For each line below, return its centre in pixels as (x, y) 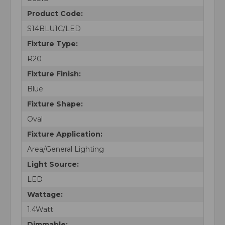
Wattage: (45, 194)
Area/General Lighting (65, 149)
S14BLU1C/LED (54, 28)
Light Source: (53, 164)
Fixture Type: (52, 43)
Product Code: (55, 13)
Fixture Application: (65, 134)
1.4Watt (40, 209)
